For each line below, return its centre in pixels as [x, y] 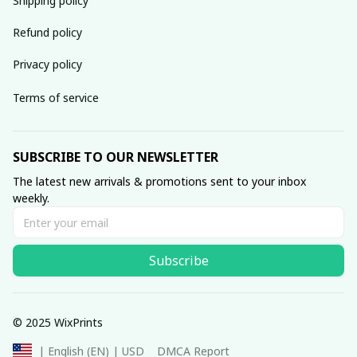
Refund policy [47, 32]
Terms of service [56, 97]
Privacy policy [47, 64]
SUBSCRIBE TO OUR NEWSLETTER [116, 157]
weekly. [31, 198]
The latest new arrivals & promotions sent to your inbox [159, 182]
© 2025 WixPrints [58, 322]
